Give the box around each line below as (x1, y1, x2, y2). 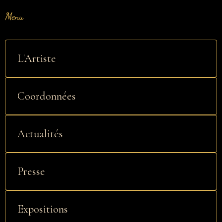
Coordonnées (17, 89, 76, 103)
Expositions (17, 202, 68, 216)
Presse (17, 165, 45, 178)
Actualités (17, 127, 63, 141)
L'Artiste (17, 52, 56, 65)
